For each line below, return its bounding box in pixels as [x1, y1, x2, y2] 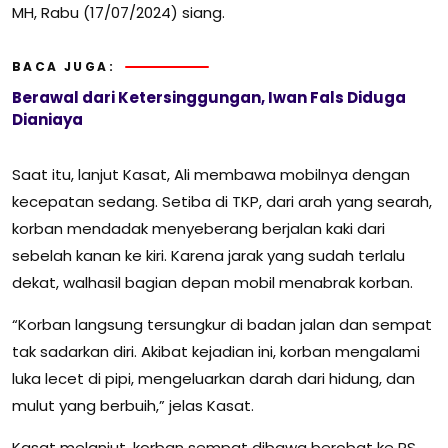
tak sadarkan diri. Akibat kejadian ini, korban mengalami [12, 341, 420, 363]
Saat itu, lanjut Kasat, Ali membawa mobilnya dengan [12, 164, 410, 186]
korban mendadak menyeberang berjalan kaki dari [12, 218, 385, 240]
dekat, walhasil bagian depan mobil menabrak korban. [12, 272, 413, 294]
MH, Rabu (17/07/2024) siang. [12, 2, 225, 24]
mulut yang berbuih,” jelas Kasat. [12, 395, 254, 417]
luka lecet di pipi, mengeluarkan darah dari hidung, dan [12, 368, 415, 390]
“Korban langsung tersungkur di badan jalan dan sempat [12, 314, 432, 336]
